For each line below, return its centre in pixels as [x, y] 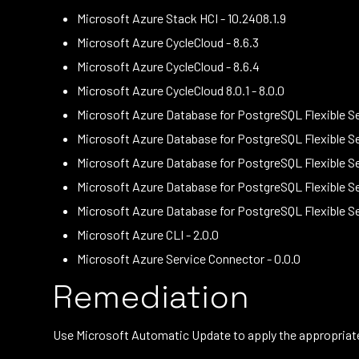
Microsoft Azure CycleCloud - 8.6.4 [168, 66]
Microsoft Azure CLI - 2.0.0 [148, 234]
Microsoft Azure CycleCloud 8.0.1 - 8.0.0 [181, 90]
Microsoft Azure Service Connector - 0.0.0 [189, 258]
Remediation [151, 297]
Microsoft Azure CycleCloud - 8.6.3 [168, 42]
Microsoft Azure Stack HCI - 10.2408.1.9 [182, 18]
